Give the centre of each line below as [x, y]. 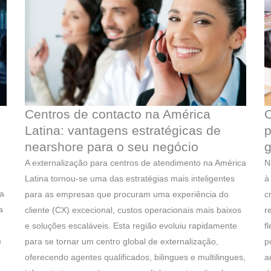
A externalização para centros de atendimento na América [135, 163]
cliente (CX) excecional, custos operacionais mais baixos [133, 210]
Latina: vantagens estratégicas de [122, 131]
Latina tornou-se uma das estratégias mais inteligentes [129, 179]
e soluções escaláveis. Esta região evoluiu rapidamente [131, 226]
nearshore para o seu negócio [111, 147]
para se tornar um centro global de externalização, [121, 242]
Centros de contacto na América [117, 114]
